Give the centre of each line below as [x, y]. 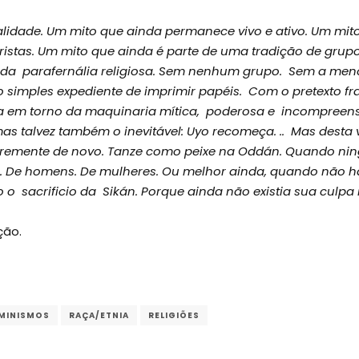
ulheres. [137, 171]
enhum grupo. [242, 71]
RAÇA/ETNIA [99, 316]
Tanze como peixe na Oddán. [196, 151]
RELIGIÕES [174, 316]
